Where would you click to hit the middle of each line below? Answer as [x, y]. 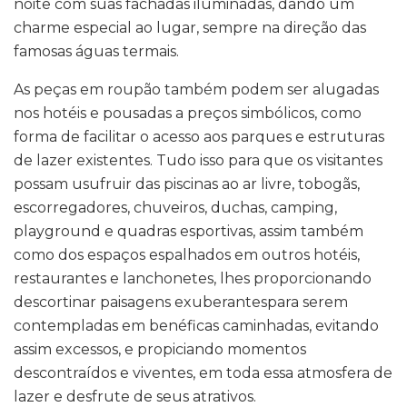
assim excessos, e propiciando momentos [160, 350]
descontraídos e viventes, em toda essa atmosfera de [203, 373]
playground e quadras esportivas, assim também [189, 232]
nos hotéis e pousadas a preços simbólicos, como [188, 114]
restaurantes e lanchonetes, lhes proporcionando [193, 279]
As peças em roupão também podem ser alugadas [196, 90]
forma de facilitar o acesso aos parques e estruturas [199, 137]
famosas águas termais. [96, 52]
